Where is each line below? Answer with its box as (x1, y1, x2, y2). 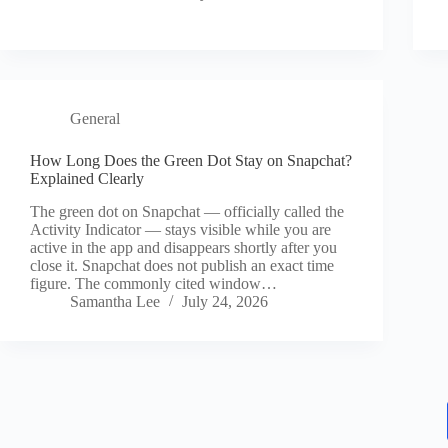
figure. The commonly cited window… (30, 275, 277, 293)
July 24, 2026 (182, 293, 268, 311)
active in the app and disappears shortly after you (30, 239, 337, 257)
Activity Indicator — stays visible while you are (30, 221, 331, 239)
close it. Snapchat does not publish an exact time (30, 257, 334, 275)
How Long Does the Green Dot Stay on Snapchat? (30, 152, 352, 170)
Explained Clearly (30, 170, 144, 188)
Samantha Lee (70, 293, 160, 311)
